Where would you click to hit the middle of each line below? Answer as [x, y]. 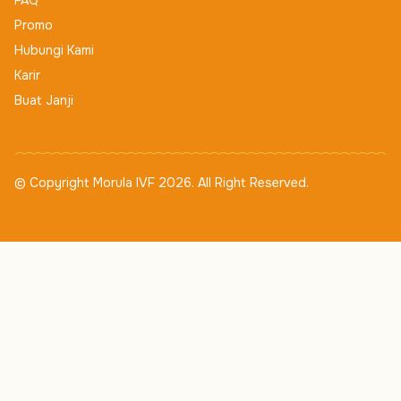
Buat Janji [44, 101]
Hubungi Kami [54, 51]
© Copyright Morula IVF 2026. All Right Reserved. [162, 183]
